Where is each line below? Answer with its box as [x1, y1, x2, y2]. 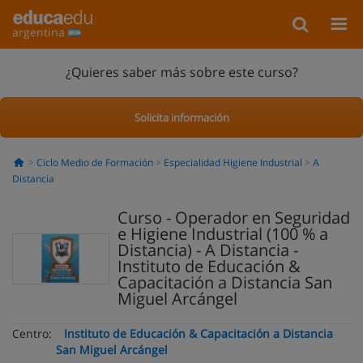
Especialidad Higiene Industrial [163, 156, 302, 169]
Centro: [12, 326, 52, 341]
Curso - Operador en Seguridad [117, 207, 350, 228]
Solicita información [134, 109, 229, 125]
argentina [12, 24, 68, 40]
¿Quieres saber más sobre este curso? [65, 62, 298, 81]
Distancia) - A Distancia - [117, 239, 298, 261]
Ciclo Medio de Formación [36, 156, 153, 169]
